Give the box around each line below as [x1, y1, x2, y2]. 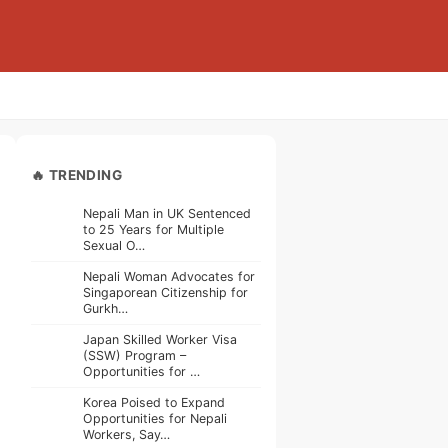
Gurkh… [83, 300, 128, 316]
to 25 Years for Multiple [83, 221, 224, 237]
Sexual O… [83, 237, 145, 253]
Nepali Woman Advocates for [83, 268, 255, 284]
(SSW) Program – [83, 347, 186, 363]
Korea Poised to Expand [83, 394, 225, 410]
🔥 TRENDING [31, 166, 123, 183]
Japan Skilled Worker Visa [83, 331, 237, 347]
